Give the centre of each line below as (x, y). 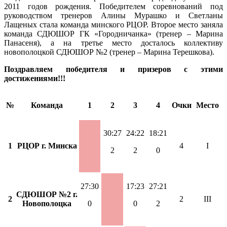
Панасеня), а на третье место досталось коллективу (113, 43)
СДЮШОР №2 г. (47, 194)
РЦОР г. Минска (47, 145)
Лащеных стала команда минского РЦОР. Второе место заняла (113, 24)
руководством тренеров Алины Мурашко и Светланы (113, 15)
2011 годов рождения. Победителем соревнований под (113, 6)
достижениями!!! (35, 78)
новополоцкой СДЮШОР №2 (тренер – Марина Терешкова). (109, 52)
